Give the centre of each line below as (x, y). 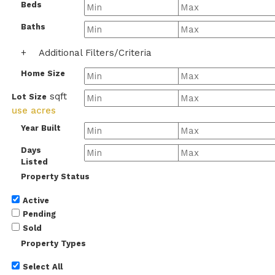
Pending (39, 214)
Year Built (41, 128)
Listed (34, 161)
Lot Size (29, 97)
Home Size (43, 73)
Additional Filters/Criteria (95, 53)
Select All (43, 267)
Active (36, 200)
